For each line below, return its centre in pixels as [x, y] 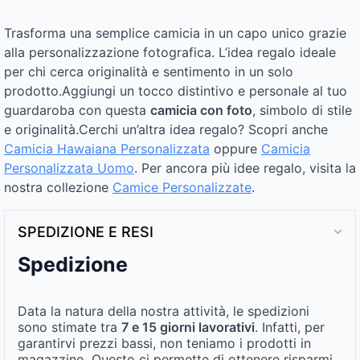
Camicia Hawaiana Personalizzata [107, 148]
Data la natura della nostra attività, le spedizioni [164, 311]
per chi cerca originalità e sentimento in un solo [149, 71]
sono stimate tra [70, 327]
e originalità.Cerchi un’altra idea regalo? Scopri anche [166, 129]
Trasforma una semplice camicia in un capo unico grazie [175, 33]
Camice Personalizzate [182, 187]
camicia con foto [201, 110]
